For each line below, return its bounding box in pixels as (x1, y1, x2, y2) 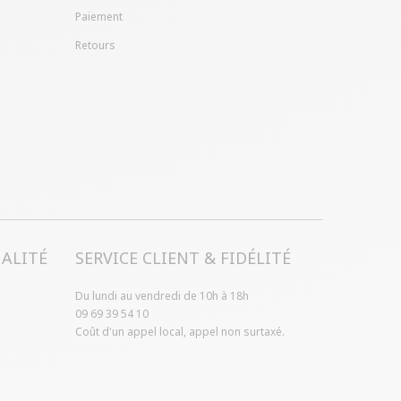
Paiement (74, 9, 123, 25)
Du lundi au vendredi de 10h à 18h (74, 288, 249, 304)
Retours (74, 38, 115, 54)
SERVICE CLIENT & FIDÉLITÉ (74, 247, 291, 269)
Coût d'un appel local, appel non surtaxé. (74, 324, 285, 340)
